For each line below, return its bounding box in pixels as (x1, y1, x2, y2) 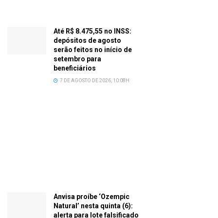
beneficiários (54, 64, 96, 72)
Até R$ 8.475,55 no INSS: (54, 27, 131, 35)
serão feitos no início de (54, 45, 132, 54)
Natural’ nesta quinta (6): (54, 201, 133, 210)
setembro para (54, 54, 101, 63)
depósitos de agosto (54, 36, 121, 44)
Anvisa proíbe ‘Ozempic (54, 192, 129, 200)
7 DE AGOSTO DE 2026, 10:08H (59, 77, 129, 83)
